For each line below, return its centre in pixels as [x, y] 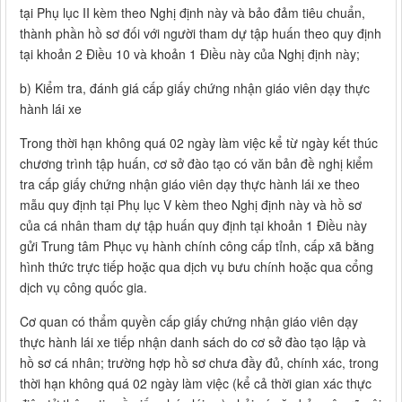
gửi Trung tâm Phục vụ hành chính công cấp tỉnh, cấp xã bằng [197, 246]
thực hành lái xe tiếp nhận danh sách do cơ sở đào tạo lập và [193, 342]
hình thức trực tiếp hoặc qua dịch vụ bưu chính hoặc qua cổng [197, 267]
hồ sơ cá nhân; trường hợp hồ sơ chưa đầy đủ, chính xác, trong [199, 363]
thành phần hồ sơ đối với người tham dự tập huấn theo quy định [201, 34]
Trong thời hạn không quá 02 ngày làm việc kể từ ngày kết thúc [199, 143]
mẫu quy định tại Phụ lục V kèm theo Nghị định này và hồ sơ [191, 205]
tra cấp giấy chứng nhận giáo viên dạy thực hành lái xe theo [190, 184]
